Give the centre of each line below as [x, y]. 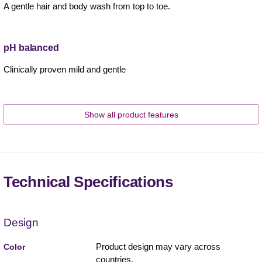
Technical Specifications [88, 182]
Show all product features [131, 114]
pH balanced [31, 47]
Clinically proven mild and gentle [65, 69]
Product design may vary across [158, 246]
